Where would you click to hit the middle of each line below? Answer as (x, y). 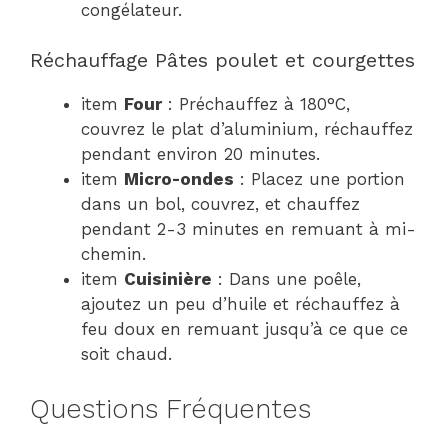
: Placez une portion (319, 179)
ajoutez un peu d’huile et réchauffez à (240, 304)
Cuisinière (168, 279)
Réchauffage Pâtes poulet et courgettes (222, 60)
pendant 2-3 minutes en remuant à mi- (248, 229)
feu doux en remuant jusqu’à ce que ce (244, 329)
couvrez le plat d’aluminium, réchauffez (247, 129)
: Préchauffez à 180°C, (256, 104)
